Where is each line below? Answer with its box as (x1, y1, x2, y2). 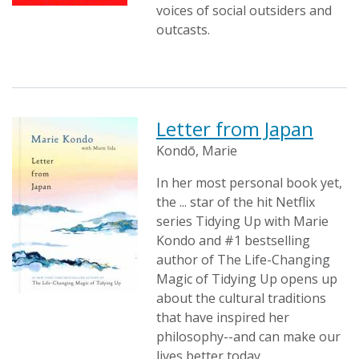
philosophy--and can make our (156, 328, 341, 345)
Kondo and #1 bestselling (156, 232, 310, 249)
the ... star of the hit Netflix (156, 193, 315, 211)
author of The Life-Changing (156, 251, 330, 268)
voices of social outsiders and (156, 2, 332, 19)
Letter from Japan (156, 115, 313, 142)
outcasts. (156, 21, 210, 38)
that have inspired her (156, 309, 289, 326)
